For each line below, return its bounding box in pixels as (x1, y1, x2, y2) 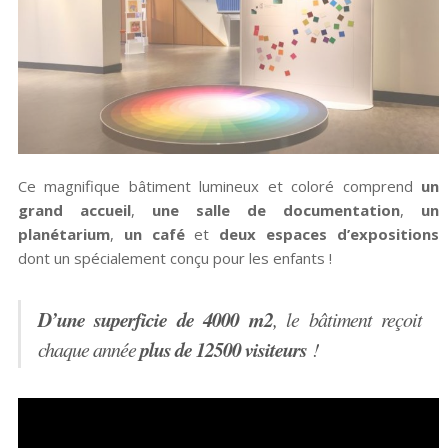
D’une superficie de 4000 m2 (37, 304, 273, 333)
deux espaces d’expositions (219, 223, 440, 244)
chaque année (37, 335, 140, 362)
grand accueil (17, 199, 131, 220)
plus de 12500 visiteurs (139, 334, 307, 363)
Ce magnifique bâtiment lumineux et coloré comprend (17, 175, 422, 196)
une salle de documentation (151, 199, 401, 220)
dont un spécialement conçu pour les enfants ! (17, 247, 332, 268)
